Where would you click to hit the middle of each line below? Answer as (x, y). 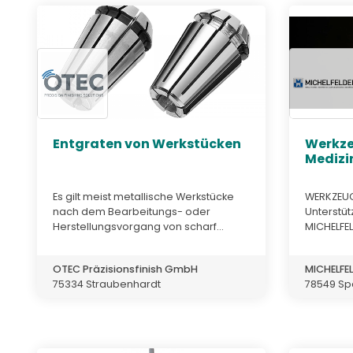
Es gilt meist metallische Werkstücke (143, 196)
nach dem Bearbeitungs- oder (132, 211)
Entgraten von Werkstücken (147, 144)
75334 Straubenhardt (107, 284)
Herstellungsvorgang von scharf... (138, 226)
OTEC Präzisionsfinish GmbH (125, 269)
